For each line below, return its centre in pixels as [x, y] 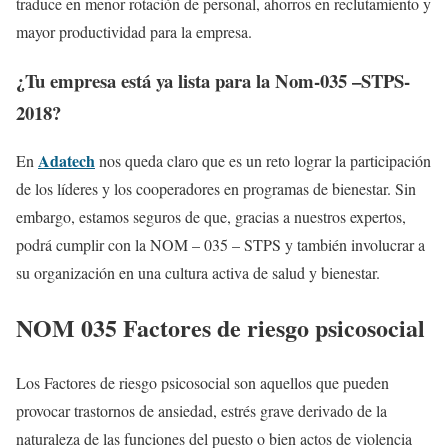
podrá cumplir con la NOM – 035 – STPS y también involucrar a [220, 245]
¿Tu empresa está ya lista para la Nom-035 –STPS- [213, 80]
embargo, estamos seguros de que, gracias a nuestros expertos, [211, 217]
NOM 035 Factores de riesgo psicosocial [220, 328]
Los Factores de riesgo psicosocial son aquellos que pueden [202, 383]
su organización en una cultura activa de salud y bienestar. [198, 273]
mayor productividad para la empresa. [134, 31]
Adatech [66, 161]
